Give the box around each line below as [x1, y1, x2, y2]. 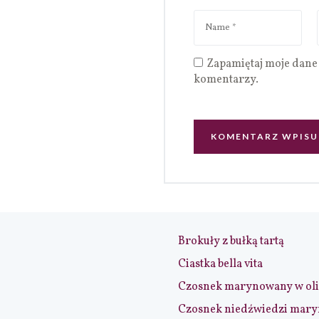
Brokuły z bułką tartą [178, 233, 284, 249]
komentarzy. [194, 71, 258, 88]
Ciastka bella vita [178, 256, 263, 272]
